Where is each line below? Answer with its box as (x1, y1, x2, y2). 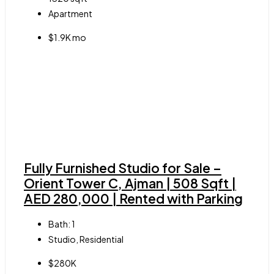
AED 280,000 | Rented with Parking (24, 190, 243, 207)
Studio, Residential (48, 234, 124, 245)
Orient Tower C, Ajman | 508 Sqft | (24, 174, 236, 191)
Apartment (48, 7, 92, 19)
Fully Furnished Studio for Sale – (24, 159, 221, 176)
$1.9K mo (48, 31, 86, 43)
